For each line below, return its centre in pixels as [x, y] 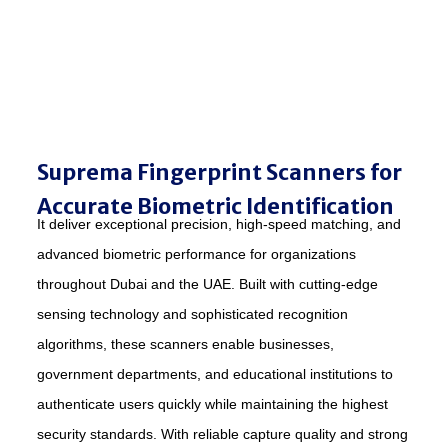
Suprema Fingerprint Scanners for [219, 173]
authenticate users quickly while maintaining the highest [212, 404]
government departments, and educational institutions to [215, 374]
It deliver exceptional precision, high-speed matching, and [219, 224]
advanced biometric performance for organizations [196, 254]
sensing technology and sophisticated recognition [192, 314]
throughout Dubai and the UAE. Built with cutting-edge [207, 284]
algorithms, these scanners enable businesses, [185, 344]
